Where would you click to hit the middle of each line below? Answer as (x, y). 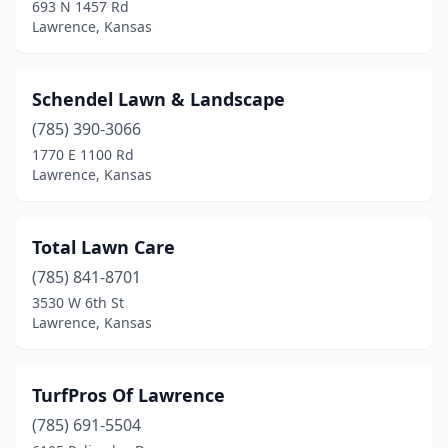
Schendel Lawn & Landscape (158, 99)
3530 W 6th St (78, 302)
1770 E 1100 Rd (83, 154)
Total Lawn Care (103, 247)
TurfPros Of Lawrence (128, 395)
